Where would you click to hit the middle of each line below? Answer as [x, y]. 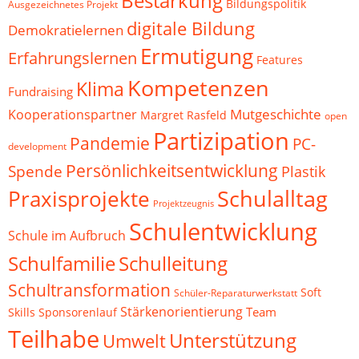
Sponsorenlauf [78, 312]
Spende [35, 171]
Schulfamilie [62, 263]
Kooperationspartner [73, 115]
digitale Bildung [191, 28]
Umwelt [134, 341]
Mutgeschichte [276, 114]
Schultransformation [89, 290]
